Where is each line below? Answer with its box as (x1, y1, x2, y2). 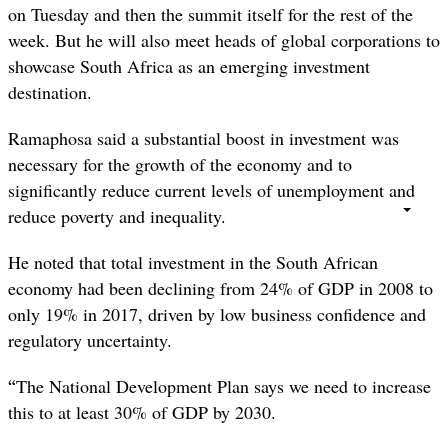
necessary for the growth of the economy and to (8, 152, 352, 177)
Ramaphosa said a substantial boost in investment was (8, 126, 399, 151)
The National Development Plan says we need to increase (16, 374, 431, 399)
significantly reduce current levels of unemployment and (8, 178, 415, 203)
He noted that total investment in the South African (8, 250, 378, 275)
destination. (8, 79, 92, 104)
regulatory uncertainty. (8, 328, 172, 353)
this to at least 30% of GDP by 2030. (8, 400, 276, 425)
